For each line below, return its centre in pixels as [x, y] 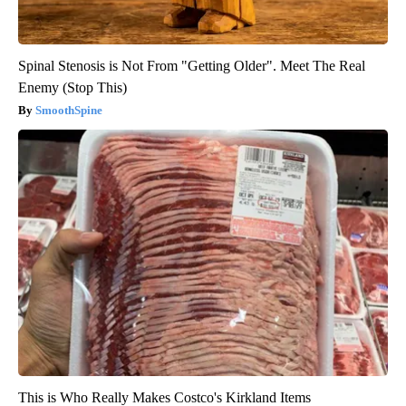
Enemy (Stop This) [72, 87]
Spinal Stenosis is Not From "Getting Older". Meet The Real [192, 65]
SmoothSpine [69, 110]
